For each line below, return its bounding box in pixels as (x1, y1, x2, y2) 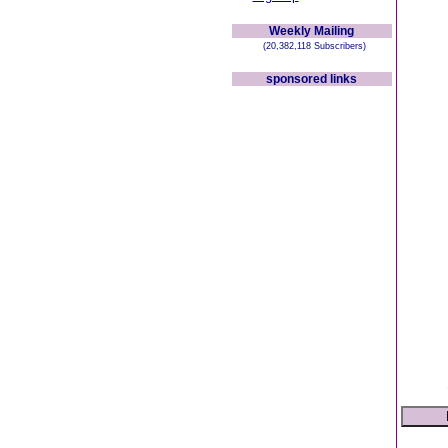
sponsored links (266, 72, 357, 86)
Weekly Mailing (269, 24, 354, 38)
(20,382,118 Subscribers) (257, 41, 366, 51)
